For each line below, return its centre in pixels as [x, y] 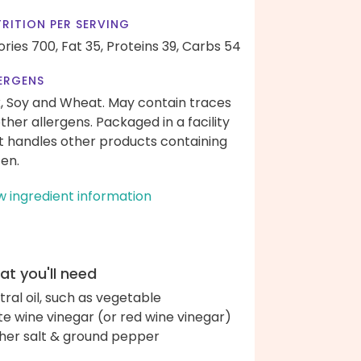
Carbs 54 [212, 46]
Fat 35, [82, 46]
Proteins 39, [143, 46]
